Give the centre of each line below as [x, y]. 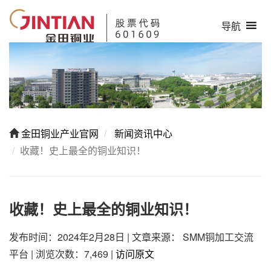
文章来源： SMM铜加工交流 [193, 237]
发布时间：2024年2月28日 [68, 237]
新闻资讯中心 [142, 133]
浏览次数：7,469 [73, 253]
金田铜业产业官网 [59, 133]
